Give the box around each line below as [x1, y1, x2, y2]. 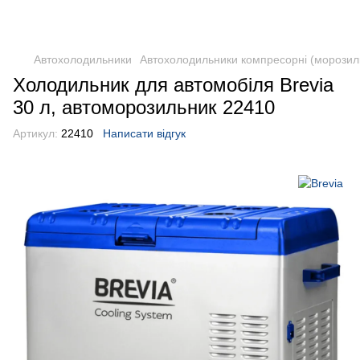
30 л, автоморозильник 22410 [13, 96, 275, 118]
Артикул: [13, 127, 58, 140]
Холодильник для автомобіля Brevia [13, 74, 333, 96]
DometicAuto [125, 9, 235, 30]
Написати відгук [103, 127, 186, 140]
